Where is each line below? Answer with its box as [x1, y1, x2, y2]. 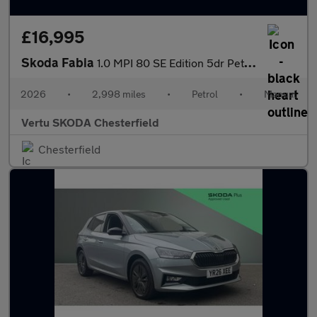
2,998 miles [92, 88, 146, 100]
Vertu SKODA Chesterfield [21, 115, 159, 129]
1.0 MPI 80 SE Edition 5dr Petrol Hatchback [97, 56, 244, 69]
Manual [264, 88, 296, 100]
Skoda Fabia [21, 54, 97, 70]
